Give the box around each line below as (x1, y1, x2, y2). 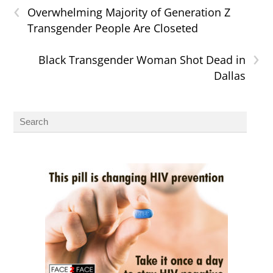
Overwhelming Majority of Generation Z (27, 5, 231, 20)
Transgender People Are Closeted (27, 21, 199, 36)
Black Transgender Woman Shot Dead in (38, 52, 246, 68)
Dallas (213, 68, 246, 83)
